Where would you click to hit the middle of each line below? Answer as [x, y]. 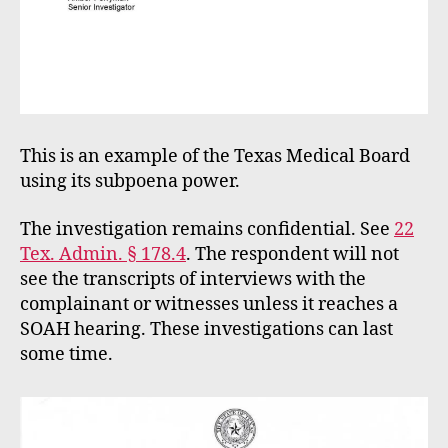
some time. [66, 354]
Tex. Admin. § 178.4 [103, 254]
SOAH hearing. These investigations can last [206, 329]
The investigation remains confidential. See [207, 229]
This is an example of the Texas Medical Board [215, 157]
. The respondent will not [292, 254]
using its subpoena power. [130, 182]
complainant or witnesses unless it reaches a [209, 304]
